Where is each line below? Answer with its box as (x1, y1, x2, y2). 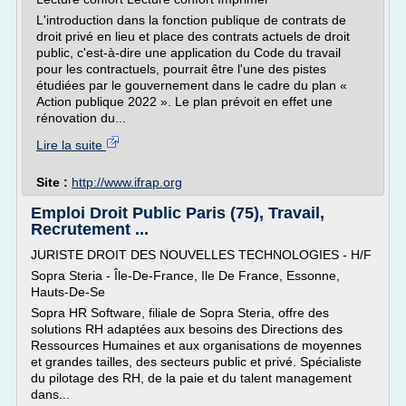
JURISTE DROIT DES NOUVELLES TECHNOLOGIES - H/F (31, 247, 372, 262)
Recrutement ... (31, 220, 149, 238)
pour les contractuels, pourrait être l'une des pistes (36, 62, 326, 76)
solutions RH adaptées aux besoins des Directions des (31, 322, 343, 336)
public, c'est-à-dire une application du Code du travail (36, 45, 341, 60)
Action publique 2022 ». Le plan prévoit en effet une (36, 94, 333, 109)
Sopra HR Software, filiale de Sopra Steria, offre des (31, 305, 329, 320)
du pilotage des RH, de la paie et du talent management (31, 371, 352, 385)
